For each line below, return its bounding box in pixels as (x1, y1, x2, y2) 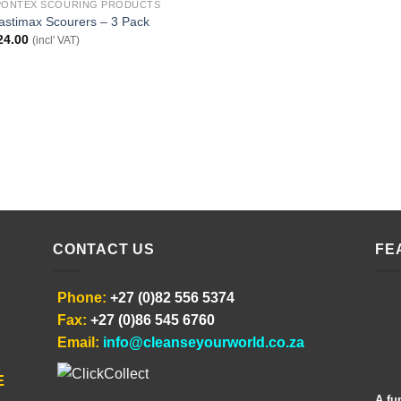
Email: (57, 335, 99, 351)
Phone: (57, 290, 107, 306)
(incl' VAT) (32, 35, 81, 46)
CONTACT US (53, 241, 155, 257)
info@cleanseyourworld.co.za (103, 335, 304, 351)
